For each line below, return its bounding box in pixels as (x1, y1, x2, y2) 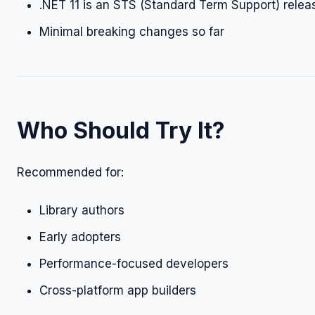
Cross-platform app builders (39, 283, 196, 297)
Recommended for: (17, 165, 124, 179)
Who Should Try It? (17, 117, 225, 144)
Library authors (39, 203, 124, 217)
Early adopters (39, 230, 121, 244)
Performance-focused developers (39, 257, 229, 271)
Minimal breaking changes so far (39, 25, 224, 39)
